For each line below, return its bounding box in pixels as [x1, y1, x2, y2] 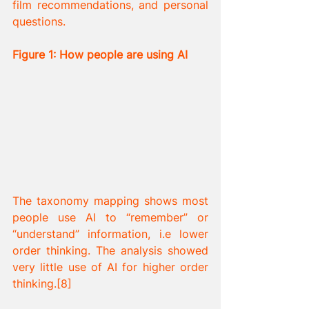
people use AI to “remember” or [12, 210, 208, 224]
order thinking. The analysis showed [12, 243, 208, 257]
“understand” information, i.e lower [12, 226, 208, 241]
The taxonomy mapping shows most [12, 193, 208, 208]
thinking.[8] [12, 276, 75, 290]
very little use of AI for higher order [12, 259, 208, 274]
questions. [12, 14, 66, 28]
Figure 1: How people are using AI [12, 48, 188, 61]
